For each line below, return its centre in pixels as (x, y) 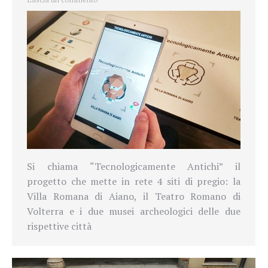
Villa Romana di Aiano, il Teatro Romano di (134, 196)
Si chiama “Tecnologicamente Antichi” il (134, 166)
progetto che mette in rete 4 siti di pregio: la (134, 181)
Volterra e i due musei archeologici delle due (134, 211)
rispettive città (59, 226)
